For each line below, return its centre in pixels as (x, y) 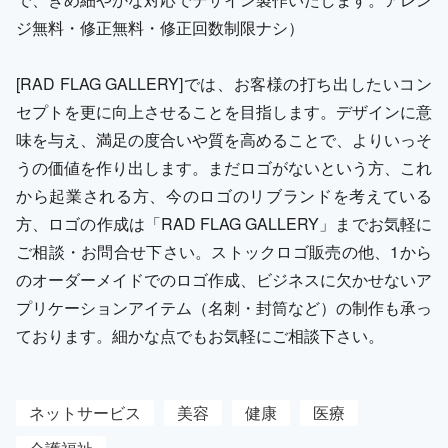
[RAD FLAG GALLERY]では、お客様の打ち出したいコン (224, 83)
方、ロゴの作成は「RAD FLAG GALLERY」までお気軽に (224, 223)
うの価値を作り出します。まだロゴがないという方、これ (224, 167)
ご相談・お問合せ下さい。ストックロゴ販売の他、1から (224, 251)
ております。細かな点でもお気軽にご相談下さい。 (200, 335)
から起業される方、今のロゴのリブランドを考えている (224, 195)
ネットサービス (85, 412)
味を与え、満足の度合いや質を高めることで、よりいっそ (224, 139)
